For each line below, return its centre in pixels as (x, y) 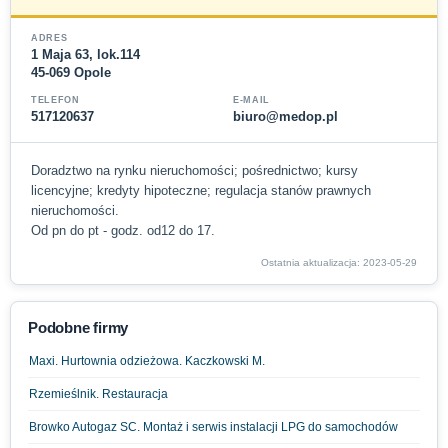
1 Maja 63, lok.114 (85, 54)
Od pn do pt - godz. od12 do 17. (123, 230)
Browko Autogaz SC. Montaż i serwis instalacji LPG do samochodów (213, 427)
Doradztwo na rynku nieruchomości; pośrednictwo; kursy (194, 170)
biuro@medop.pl (285, 116)
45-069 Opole (71, 72)
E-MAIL (251, 100)
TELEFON (55, 100)
